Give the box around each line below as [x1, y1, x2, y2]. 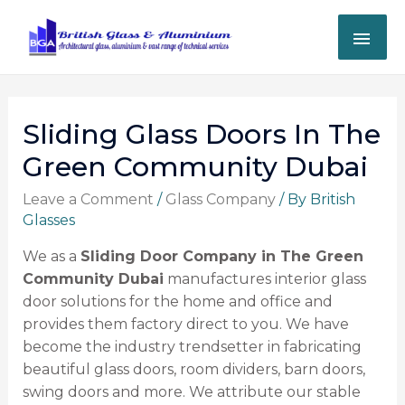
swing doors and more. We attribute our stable [22, 383, 361, 401]
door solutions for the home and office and [22, 293, 333, 311]
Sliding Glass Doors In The [22, 118, 381, 152]
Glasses [22, 212, 75, 230]
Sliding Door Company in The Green [80, 248, 363, 266]
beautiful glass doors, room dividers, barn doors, [22, 361, 365, 379]
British [309, 191, 355, 209]
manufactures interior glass [163, 270, 366, 288]
